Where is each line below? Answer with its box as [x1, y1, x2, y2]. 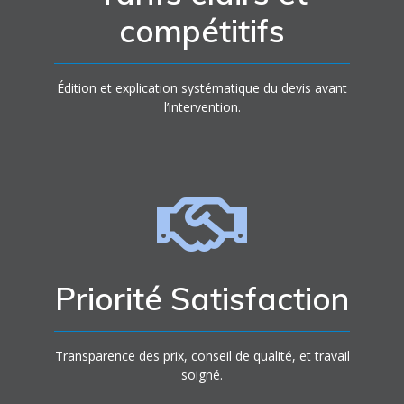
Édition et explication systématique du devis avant [57, 79, 347, 96]
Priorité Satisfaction [55, 279, 349, 318]
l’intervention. [163, 98, 241, 115]
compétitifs [119, 11, 285, 50]
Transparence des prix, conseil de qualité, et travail [54, 347, 350, 364]
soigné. [181, 366, 223, 383]
